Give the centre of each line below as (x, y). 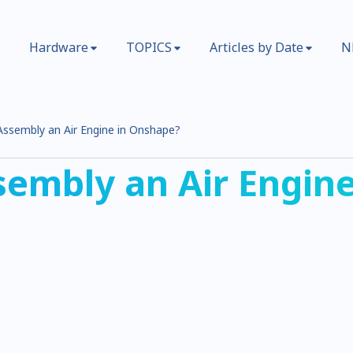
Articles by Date (256, 48)
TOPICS (149, 48)
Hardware (58, 48)
